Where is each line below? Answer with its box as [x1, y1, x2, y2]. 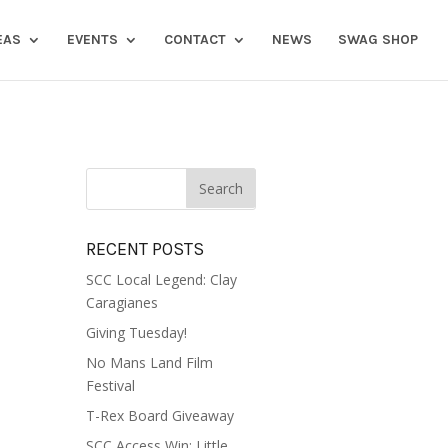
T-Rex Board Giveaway [85, 406, 234, 425]
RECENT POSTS [85, 238, 204, 260]
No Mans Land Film [85, 353, 213, 372]
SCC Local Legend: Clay [85, 270, 237, 289]
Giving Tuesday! [85, 323, 187, 342]
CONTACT [164, 31, 226, 48]
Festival [85, 376, 135, 395]
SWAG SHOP [338, 31, 418, 48]
